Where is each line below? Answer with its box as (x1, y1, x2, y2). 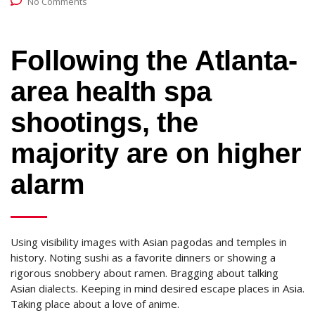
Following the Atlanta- (11, 45, 297, 76)
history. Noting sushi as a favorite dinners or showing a (11, 250, 276, 264)
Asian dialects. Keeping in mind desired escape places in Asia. (11, 281, 304, 295)
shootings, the (11, 107, 198, 138)
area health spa (11, 76, 212, 107)
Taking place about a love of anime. (11, 297, 179, 311)
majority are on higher (11, 138, 302, 169)
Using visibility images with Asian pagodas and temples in (11, 235, 287, 249)
